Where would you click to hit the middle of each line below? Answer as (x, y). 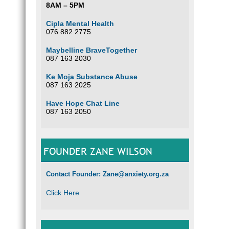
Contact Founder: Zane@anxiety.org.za (107, 174)
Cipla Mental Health (80, 24)
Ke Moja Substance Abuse (92, 77)
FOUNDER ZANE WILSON (98, 151)
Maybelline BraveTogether (91, 50)
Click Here (63, 193)
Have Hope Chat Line (83, 103)
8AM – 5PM (65, 5)
